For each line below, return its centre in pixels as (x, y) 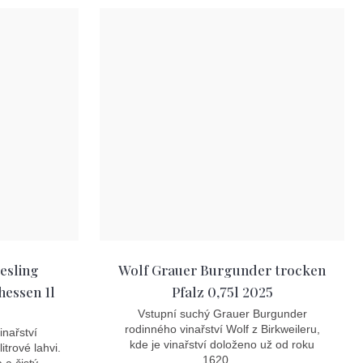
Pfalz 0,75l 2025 (222, 291)
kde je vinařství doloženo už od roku (222, 344)
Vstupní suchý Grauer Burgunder (222, 313)
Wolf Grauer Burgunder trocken (222, 269)
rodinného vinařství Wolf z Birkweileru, (222, 329)
